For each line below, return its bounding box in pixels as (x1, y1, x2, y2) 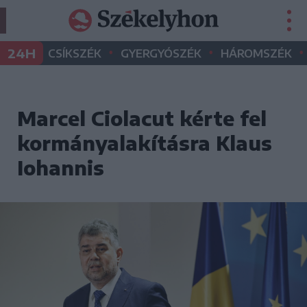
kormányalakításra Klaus (17, 131, 272, 155)
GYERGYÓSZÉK (121, 47, 201, 60)
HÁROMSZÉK (221, 47, 292, 60)
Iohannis (17, 156, 104, 180)
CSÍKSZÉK (48, 47, 101, 60)
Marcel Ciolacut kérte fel (17, 106, 267, 130)
